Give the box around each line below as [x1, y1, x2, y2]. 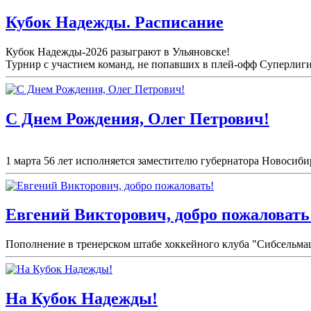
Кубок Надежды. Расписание [6, 12, 224, 31]
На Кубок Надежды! [6, 289, 158, 308]
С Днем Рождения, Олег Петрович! [6, 109, 269, 128]
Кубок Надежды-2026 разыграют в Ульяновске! [6, 45, 230, 58]
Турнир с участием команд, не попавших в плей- [6, 58, 237, 70]
